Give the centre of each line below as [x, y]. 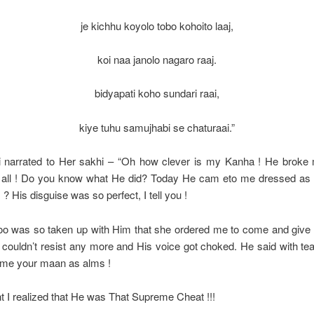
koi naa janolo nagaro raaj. [157, 60]
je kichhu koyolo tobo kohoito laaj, [157, 25]
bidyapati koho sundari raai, [157, 93]
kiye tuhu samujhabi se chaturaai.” [157, 127]
